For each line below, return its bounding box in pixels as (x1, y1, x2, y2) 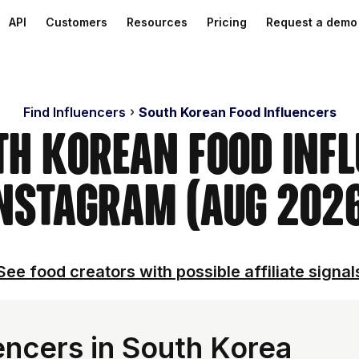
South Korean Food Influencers (138, 104, 337, 120)
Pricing (207, 15, 247, 29)
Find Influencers (22, 104, 126, 120)
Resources (127, 15, 188, 29)
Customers (46, 15, 107, 29)
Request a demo (266, 15, 357, 29)
